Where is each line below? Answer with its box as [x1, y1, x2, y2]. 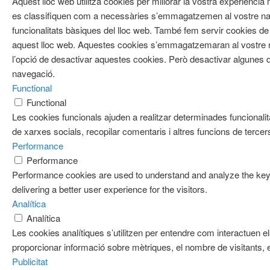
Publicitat [11, 255, 48, 268]
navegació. [11, 67, 55, 80]
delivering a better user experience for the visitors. [11, 183, 207, 196]
